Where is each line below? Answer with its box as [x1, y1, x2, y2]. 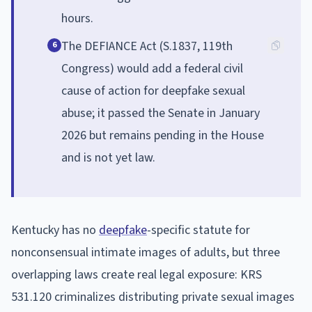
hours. [61, 9, 93, 27]
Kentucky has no [11, 221, 99, 239]
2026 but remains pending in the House [61, 126, 264, 144]
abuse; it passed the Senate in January [61, 104, 260, 122]
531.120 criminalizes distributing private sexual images [11, 288, 295, 306]
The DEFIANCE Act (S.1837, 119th [61, 37, 233, 55]
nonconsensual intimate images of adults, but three [11, 243, 280, 261]
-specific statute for [147, 221, 250, 239]
